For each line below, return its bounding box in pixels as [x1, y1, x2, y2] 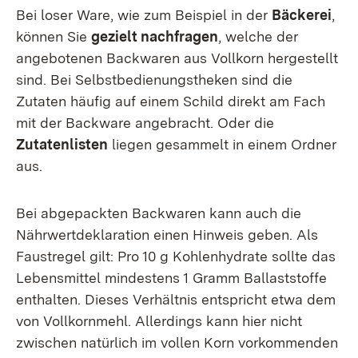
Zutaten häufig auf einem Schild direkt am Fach [16, 93, 325, 109]
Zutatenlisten [16, 136, 108, 153]
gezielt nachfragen [91, 28, 218, 45]
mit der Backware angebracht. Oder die [16, 114, 274, 131]
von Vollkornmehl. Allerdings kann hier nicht [16, 312, 302, 329]
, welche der [218, 28, 298, 45]
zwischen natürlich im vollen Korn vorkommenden [16, 334, 338, 351]
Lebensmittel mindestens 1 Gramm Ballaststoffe [16, 269, 327, 286]
